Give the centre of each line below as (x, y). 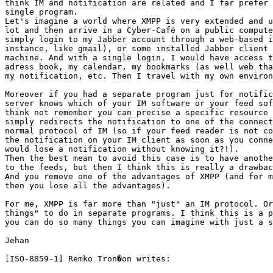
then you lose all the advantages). (90, 186)
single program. (41, 12)
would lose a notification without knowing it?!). (122, 149)
